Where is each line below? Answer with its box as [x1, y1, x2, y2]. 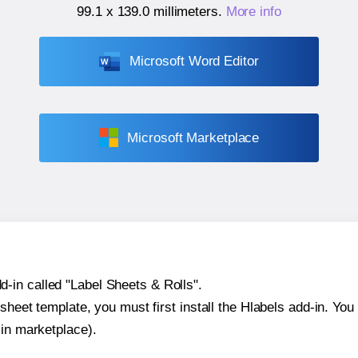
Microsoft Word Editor [129, 54, 259, 70]
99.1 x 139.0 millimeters [77, 4, 218, 20]
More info [225, 4, 281, 20]
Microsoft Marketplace [127, 129, 260, 145]
